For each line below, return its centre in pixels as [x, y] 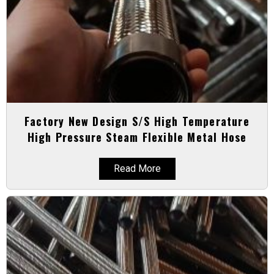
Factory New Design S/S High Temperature [137, 121]
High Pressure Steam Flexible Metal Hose [137, 137]
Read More [137, 168]
